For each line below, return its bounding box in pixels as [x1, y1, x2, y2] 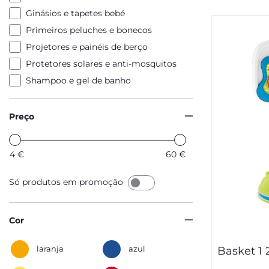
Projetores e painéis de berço [26, 41, 148, 52]
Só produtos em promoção [9, 177, 125, 188]
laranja [37, 243, 64, 253]
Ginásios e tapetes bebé [26, 8, 125, 19]
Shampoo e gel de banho [26, 75, 131, 86]
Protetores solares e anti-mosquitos [26, 58, 177, 69]
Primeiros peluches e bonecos [26, 25, 152, 35]
